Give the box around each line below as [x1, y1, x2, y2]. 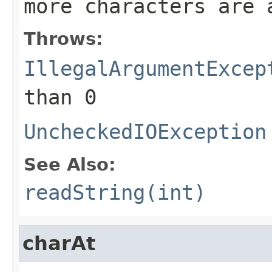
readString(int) [24, 180, 206, 205]
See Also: [24, 154, 116, 175]
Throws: [24, 28, 103, 49]
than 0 [24, 84, 97, 109]
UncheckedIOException [24, 119, 267, 144]
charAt [22, 232, 95, 254]
